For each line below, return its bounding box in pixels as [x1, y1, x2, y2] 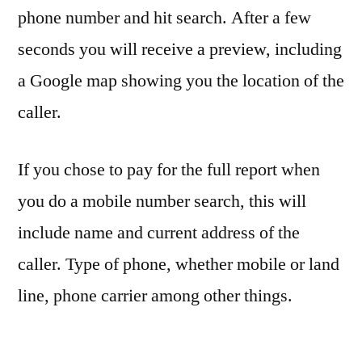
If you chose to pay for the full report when [18, 158, 320, 181]
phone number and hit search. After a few [18, 6, 311, 29]
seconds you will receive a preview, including [18, 37, 342, 61]
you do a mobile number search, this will [18, 189, 306, 213]
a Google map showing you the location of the [18, 69, 344, 92]
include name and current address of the [18, 221, 300, 244]
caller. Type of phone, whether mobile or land [18, 252, 339, 276]
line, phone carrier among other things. [18, 284, 293, 307]
